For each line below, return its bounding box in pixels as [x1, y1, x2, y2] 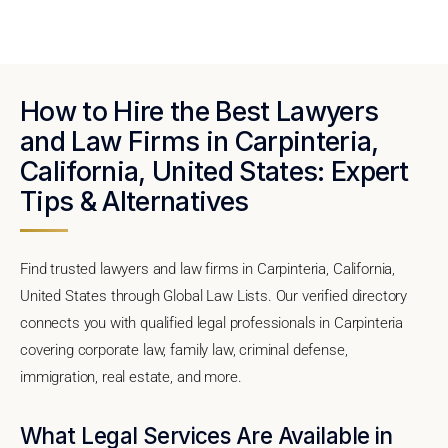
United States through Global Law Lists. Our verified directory [20, 286, 408, 305]
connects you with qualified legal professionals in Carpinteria [20, 313, 404, 332]
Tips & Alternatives [20, 184, 249, 217]
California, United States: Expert [20, 154, 409, 187]
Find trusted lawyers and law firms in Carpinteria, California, [20, 259, 396, 278]
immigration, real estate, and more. [20, 367, 242, 386]
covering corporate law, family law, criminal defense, [20, 340, 348, 359]
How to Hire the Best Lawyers [20, 94, 379, 127]
